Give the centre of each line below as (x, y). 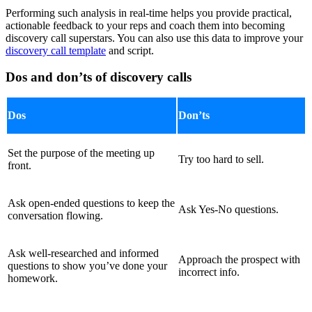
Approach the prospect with (239, 260)
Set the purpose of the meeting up (81, 153)
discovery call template (56, 50)
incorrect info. (209, 272)
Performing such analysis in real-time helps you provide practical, (149, 13)
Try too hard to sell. (221, 159)
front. (19, 166)
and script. (130, 50)
